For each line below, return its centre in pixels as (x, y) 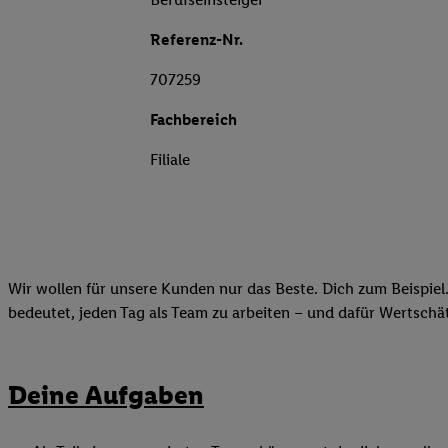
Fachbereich (193, 120)
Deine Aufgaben (106, 394)
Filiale (170, 160)
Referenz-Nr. (196, 40)
